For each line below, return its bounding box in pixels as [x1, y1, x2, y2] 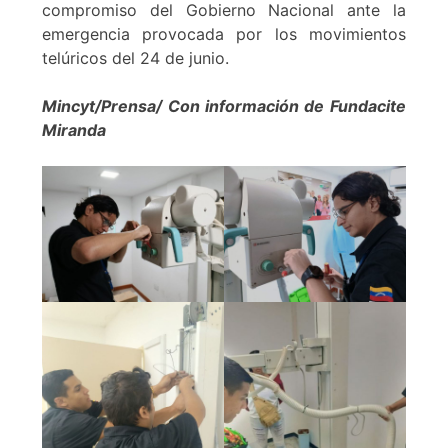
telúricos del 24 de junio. [42, 48, 230, 69]
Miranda [42, 120, 107, 141]
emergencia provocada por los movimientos [42, 24, 406, 45]
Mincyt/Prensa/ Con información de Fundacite [42, 96, 406, 117]
